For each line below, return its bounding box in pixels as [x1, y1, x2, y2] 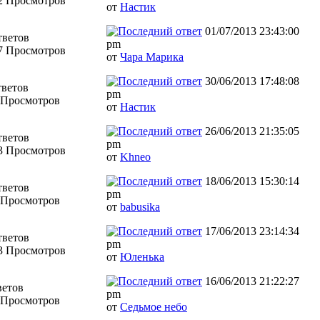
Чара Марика [120, 50, 184, 63]
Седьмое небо [120, 300, 187, 313]
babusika [120, 200, 160, 213]
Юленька [120, 250, 164, 263]
